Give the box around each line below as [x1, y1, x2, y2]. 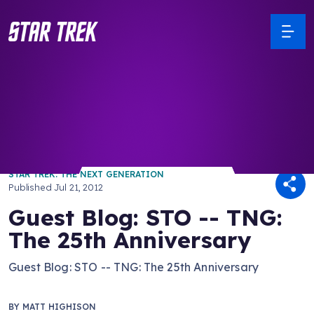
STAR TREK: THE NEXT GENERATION [8, 169, 164, 179]
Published [8, 182, 55, 193]
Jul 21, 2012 [54, 182, 103, 193]
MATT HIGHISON [22, 301, 96, 312]
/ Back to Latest [14, 123, 89, 134]
